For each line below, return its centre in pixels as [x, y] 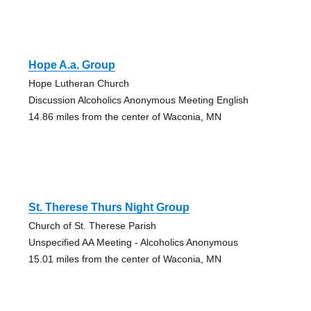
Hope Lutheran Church [78, 83]
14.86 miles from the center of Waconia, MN [125, 116]
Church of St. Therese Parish [92, 225]
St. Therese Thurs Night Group [109, 207]
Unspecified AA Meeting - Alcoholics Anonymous [133, 242]
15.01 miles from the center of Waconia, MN [125, 259]
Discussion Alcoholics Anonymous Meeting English [138, 100]
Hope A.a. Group [72, 65]
